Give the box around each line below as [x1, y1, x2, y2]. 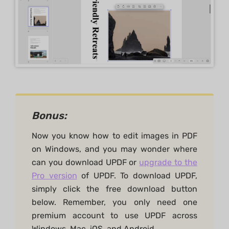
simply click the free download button [32, 184, 197, 194]
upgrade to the [139, 157, 198, 168]
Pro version [32, 171, 77, 181]
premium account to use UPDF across [32, 211, 197, 221]
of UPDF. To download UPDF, [77, 171, 197, 181]
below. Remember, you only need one [32, 197, 197, 208]
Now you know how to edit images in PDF [32, 131, 197, 141]
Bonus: [32, 109, 67, 122]
